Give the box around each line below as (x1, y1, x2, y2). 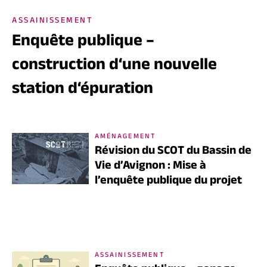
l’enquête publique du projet (94, 172, 242, 193)
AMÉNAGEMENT (94, 131, 156, 144)
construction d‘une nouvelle (12, 53, 217, 82)
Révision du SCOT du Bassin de (94, 142, 252, 163)
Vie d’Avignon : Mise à (94, 157, 206, 178)
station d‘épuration (12, 77, 153, 105)
